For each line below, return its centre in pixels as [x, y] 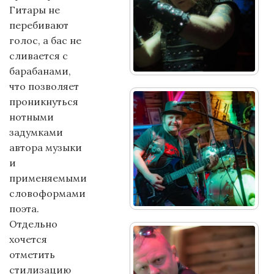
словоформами [47, 193]
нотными [31, 117]
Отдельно [33, 224]
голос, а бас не [45, 40]
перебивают [39, 25]
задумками [36, 132]
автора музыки [46, 147]
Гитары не [35, 10]
